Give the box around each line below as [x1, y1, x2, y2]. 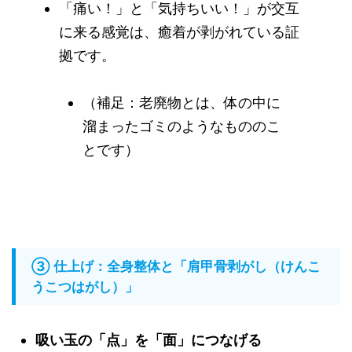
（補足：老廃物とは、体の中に [82, 94, 280, 111]
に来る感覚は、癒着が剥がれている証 [59, 24, 299, 40]
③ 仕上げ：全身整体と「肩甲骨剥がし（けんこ [31, 258, 321, 274]
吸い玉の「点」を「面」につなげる [35, 332, 262, 348]
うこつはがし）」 [31, 279, 138, 295]
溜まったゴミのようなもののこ [82, 118, 280, 134]
